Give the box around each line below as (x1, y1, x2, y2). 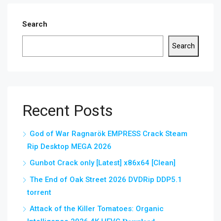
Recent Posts (22, 101, 113, 120)
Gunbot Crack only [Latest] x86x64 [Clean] (30, 158, 176, 167)
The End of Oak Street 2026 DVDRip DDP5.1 (30, 175, 182, 184)
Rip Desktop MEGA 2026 (27, 142, 111, 151)
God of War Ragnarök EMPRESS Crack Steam (30, 129, 187, 138)
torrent (27, 188, 51, 197)
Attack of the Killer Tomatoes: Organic (30, 204, 164, 213)
